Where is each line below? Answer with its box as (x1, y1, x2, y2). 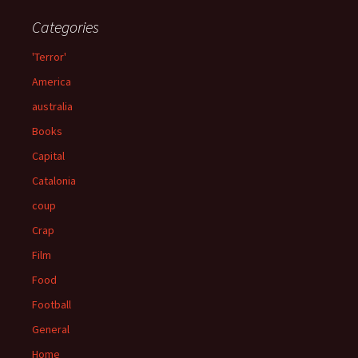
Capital (32, 149, 65, 163)
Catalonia (32, 173, 76, 188)
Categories (32, 17, 99, 37)
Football (32, 297, 71, 312)
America (32, 74, 71, 89)
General (32, 322, 70, 336)
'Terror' (32, 50, 66, 64)
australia (32, 99, 73, 113)
